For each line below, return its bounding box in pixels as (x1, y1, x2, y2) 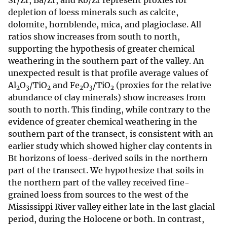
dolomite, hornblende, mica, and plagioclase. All (8, 19, 201, 30)
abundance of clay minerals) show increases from (8, 92, 206, 103)
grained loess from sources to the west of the (8, 190, 188, 200)
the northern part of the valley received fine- (8, 177, 190, 188)
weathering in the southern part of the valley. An (8, 56, 204, 66)
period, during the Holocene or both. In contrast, (8, 214, 204, 224)
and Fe (51, 80, 80, 91)
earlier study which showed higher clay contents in (8, 141, 212, 152)
